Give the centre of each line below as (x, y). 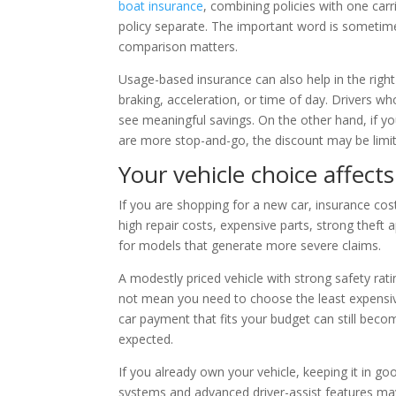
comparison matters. (179, 47)
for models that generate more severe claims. (250, 246)
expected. (146, 339)
